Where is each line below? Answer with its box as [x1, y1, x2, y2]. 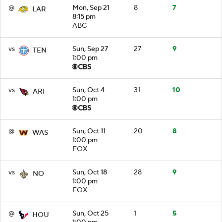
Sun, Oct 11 [72, 126, 106, 136]
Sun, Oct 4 [72, 85, 105, 95]
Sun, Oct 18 [72, 167, 107, 177]
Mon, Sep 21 [72, 3, 110, 12]
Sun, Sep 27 [72, 44, 108, 54]
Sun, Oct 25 [72, 209, 109, 218]
